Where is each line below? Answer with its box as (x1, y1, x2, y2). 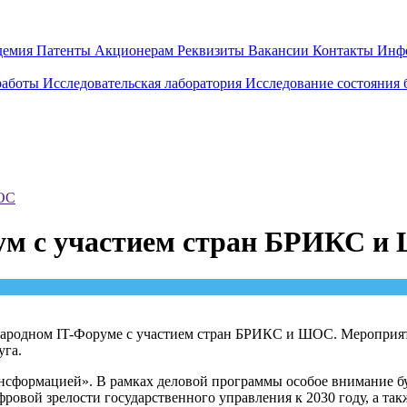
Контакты (313, 43, 377, 58)
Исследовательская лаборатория (43, 75, 245, 91)
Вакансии (248, 43, 313, 58)
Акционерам (94, 43, 177, 58)
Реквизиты (177, 43, 248, 58)
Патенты (36, 43, 94, 58)
